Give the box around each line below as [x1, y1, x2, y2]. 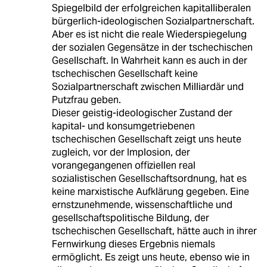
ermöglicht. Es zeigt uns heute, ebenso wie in [51, 251, 250, 264]
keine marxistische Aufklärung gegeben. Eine [51, 185, 249, 198]
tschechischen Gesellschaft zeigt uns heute [51, 133, 241, 146]
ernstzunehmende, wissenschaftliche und [51, 198, 232, 212]
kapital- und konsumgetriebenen [51, 120, 195, 133]
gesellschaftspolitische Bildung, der [51, 212, 209, 225]
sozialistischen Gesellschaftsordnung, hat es [51, 172, 247, 185]
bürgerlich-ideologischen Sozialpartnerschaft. [51, 15, 254, 28]
